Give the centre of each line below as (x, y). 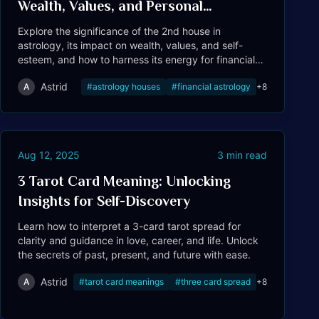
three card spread (216, 282)
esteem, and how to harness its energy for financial (136, 59)
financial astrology (214, 87)
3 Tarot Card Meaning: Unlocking (124, 181)
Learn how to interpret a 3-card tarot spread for (129, 226)
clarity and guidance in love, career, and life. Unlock (138, 240)
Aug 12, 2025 (49, 155)
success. (38, 74)
